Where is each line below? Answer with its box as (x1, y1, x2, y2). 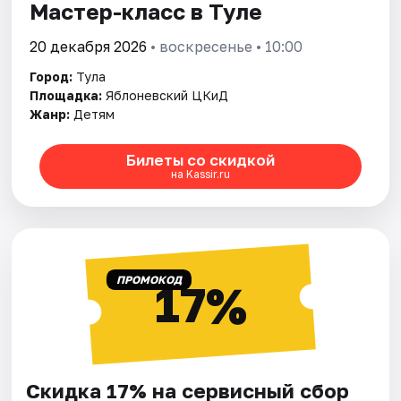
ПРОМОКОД (115, 272, 182, 286)
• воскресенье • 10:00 (147, 37, 303, 55)
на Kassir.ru (170, 167, 230, 182)
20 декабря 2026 (30, 37, 148, 55)
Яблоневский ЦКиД (106, 87, 229, 103)
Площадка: (30, 87, 103, 103)
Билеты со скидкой (125, 150, 275, 170)
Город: (30, 68, 73, 84)
